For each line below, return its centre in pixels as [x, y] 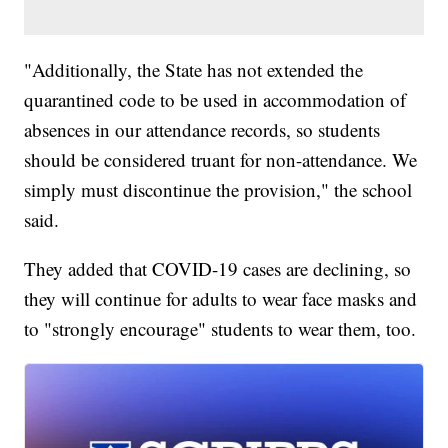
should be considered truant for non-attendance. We [221, 160]
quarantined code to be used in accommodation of [215, 100]
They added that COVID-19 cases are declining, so [218, 269]
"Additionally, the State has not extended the [194, 70]
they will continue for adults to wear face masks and [221, 299]
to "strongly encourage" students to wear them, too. [220, 329]
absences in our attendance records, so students [202, 130]
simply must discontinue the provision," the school [218, 190]
